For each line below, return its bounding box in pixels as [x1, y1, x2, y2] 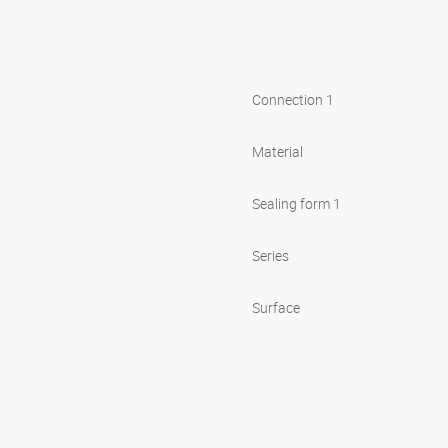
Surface [252, 298, 300, 318]
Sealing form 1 [252, 194, 341, 214]
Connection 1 [252, 90, 334, 110]
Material [252, 142, 303, 162]
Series [252, 246, 289, 266]
